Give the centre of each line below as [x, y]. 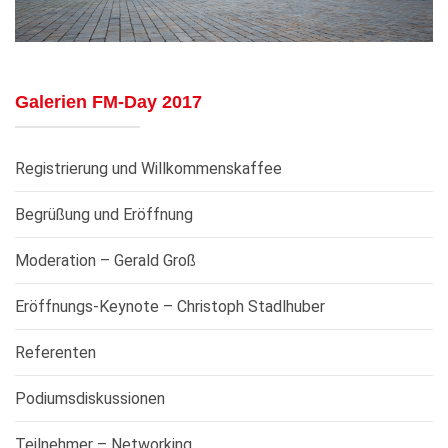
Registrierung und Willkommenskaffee [148, 168]
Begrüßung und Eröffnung [104, 214]
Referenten [55, 352]
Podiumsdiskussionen [90, 398]
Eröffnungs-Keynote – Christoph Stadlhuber [170, 306]
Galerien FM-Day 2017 [108, 102]
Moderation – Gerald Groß [105, 260]
